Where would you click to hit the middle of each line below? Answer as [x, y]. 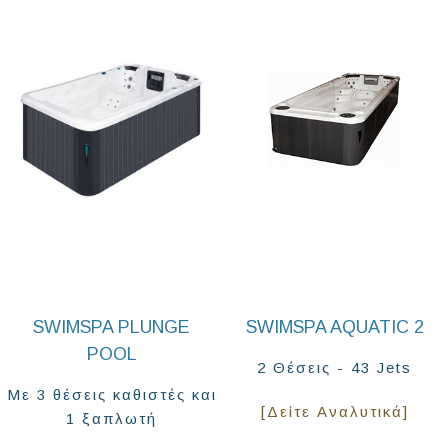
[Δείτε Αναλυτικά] [334, 412]
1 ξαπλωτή [112, 419]
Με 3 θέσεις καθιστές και [111, 395]
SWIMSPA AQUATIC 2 [334, 327]
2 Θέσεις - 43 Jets [335, 368]
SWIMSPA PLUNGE [112, 327]
